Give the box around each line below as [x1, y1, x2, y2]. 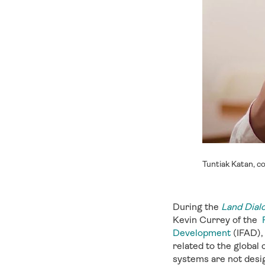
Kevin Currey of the [173, 214, 262, 225]
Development [173, 227, 231, 238]
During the [173, 201, 221, 212]
